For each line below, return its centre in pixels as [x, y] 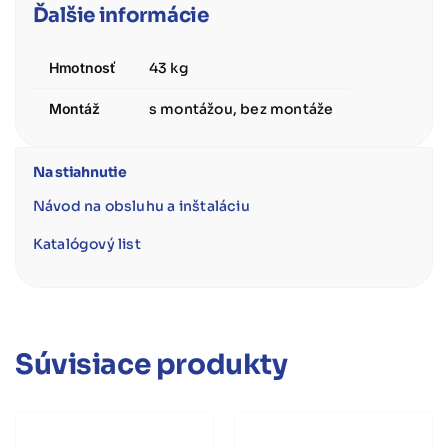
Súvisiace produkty [151, 364]
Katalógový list [86, 244]
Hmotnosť [82, 67]
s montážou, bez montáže [241, 108]
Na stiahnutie [79, 172]
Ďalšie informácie [120, 15]
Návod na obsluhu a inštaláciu [141, 206]
